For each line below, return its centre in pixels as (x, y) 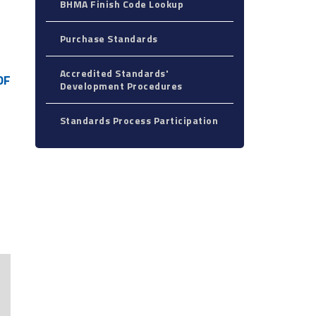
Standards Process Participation (139, 120)
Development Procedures (121, 86)
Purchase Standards (109, 38)
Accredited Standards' (114, 73)
